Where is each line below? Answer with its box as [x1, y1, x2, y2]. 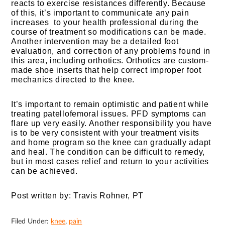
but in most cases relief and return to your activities [11, 157, 209, 166]
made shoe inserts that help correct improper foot [11, 65, 201, 74]
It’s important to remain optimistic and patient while [11, 99, 209, 108]
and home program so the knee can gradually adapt [11, 138, 211, 147]
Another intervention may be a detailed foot [11, 37, 179, 46]
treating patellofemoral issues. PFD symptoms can [11, 109, 206, 118]
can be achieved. [11, 166, 78, 175]
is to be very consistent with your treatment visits [11, 128, 200, 137]
